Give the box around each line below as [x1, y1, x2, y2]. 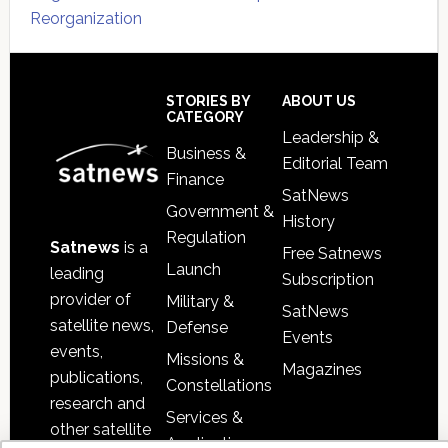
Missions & [165, 349, 244, 369]
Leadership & [282, 127, 380, 147]
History [282, 211, 336, 231]
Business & [165, 143, 246, 163]
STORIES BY [165, 92, 250, 109]
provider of [49, 289, 131, 309]
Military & [165, 291, 234, 311]
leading [49, 263, 104, 283]
